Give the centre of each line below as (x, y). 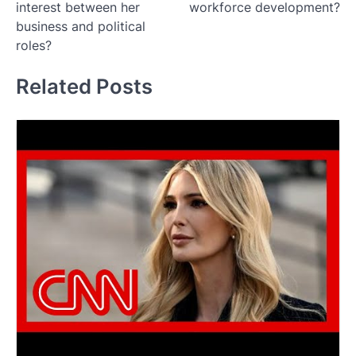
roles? (34, 45)
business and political (81, 26)
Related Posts (84, 87)
